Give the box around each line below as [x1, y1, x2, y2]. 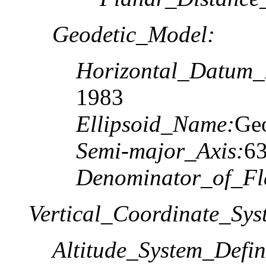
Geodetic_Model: [52, 21, 215, 47]
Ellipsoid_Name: [76, 110, 235, 137]
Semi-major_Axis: [76, 137, 244, 163]
